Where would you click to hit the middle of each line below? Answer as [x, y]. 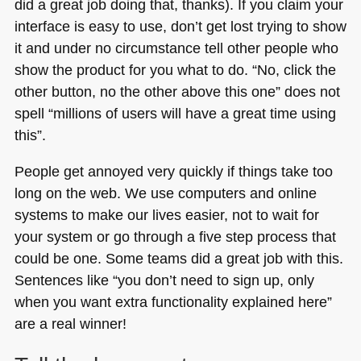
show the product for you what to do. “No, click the [175, 69]
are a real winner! [70, 323]
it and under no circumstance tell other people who [176, 48]
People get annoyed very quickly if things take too [173, 171]
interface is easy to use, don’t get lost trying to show [180, 26]
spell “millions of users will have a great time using [175, 113]
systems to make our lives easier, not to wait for [166, 214]
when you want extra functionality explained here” [173, 301]
